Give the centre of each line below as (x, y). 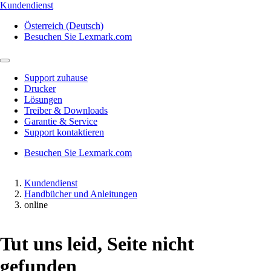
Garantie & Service (61, 121)
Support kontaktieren (64, 132)
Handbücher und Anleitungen (81, 194)
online (36, 205)
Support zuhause (56, 78)
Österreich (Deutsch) (64, 26)
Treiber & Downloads (66, 110)
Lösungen (43, 100)
